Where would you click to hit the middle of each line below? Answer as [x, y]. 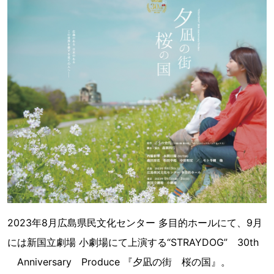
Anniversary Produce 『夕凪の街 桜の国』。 [119, 261]
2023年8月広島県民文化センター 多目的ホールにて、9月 [135, 222]
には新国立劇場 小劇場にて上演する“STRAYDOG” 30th [133, 242]
